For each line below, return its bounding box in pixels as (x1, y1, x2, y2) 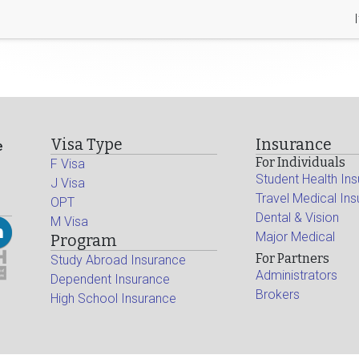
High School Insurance (50, 291, 176, 306)
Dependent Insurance (50, 272, 170, 287)
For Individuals (255, 155, 345, 170)
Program (50, 232, 117, 250)
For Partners (255, 251, 329, 266)
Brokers (255, 287, 300, 302)
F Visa (50, 156, 85, 171)
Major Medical (255, 229, 335, 244)
